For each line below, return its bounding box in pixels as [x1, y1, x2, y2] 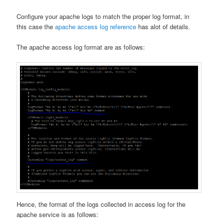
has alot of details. [136, 21, 191, 31]
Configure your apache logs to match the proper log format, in [17, 11, 190, 21]
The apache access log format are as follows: [17, 42, 145, 52]
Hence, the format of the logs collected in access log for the [17, 199, 186, 209]
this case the [17, 21, 55, 31]
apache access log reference [55, 21, 137, 31]
